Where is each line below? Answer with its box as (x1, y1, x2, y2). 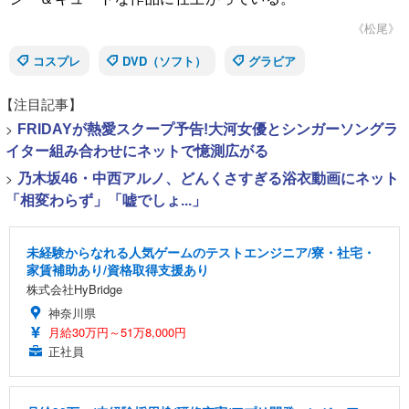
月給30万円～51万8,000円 (48, 322, 186, 341)
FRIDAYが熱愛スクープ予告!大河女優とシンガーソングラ (17, 121, 398, 137)
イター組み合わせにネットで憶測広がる (5, 142, 268, 159)
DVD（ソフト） (122, 51, 206, 69)
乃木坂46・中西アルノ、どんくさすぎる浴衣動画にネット (17, 170, 399, 186)
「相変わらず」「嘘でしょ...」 (5, 192, 206, 208)
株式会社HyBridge (26, 279, 122, 298)
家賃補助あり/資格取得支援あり (26, 259, 209, 278)
